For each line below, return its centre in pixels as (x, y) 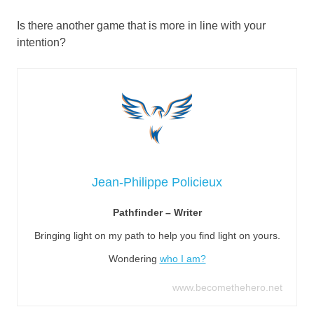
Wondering (134, 258)
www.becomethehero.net (227, 287)
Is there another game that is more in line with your (141, 25)
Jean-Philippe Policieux (157, 182)
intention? (41, 42)
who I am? (183, 258)
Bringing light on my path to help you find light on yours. (157, 235)
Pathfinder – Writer (157, 212)
